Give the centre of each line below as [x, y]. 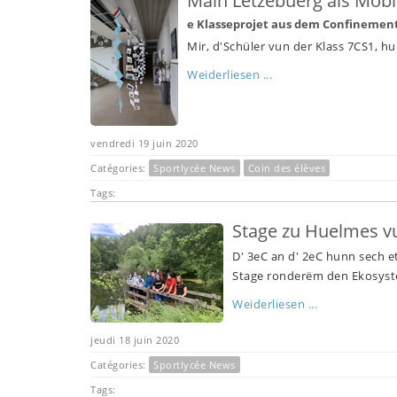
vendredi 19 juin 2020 [144, 143]
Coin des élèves [286, 167]
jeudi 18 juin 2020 [135, 339]
